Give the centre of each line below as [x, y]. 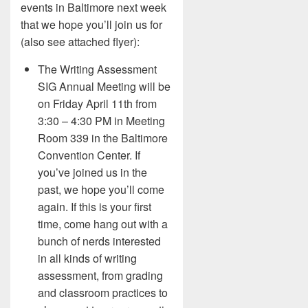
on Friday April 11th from [97, 103]
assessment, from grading [100, 275]
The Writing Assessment [97, 69]
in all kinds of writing [87, 258]
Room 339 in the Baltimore [103, 138]
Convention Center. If [89, 155]
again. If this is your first [95, 207]
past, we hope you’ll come [101, 189]
